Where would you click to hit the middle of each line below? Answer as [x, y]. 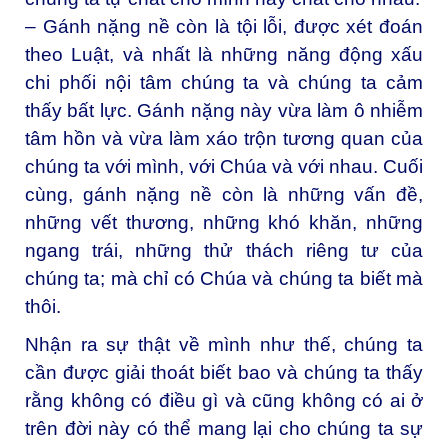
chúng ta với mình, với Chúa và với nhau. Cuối [224, 166]
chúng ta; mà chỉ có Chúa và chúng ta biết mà [224, 278]
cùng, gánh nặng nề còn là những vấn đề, [224, 194]
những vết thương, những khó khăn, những [224, 222]
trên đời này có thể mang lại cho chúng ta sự [224, 428]
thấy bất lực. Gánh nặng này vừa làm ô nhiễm [224, 110]
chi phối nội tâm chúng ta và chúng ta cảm [224, 82]
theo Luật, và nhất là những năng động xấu [224, 54]
